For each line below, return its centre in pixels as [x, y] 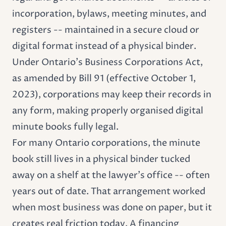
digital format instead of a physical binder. [104, 46]
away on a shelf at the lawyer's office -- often [111, 175]
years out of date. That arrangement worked [109, 191]
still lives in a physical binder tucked [112, 159]
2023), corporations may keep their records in [112, 94]
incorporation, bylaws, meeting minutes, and [109, 14]
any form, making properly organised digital [108, 110]
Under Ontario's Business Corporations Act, [107, 62]
